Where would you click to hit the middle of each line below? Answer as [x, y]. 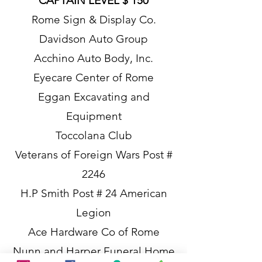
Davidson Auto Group [94, 39]
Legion [94, 213]
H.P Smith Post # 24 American [94, 193]
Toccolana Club [94, 135]
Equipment [94, 116]
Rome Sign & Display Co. [94, 20]
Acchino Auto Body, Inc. [94, 58]
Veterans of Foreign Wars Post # [94, 155]
